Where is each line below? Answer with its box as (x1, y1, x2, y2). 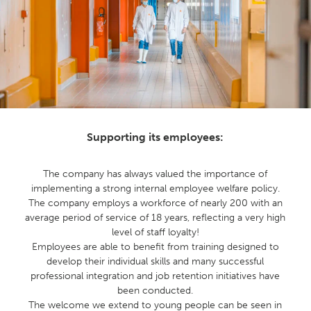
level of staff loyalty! (111, 226, 199, 239)
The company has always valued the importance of (43, 168, 268, 180)
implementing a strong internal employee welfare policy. (31, 183, 280, 195)
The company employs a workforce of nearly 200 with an (28, 197, 283, 210)
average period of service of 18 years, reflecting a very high (25, 212, 286, 224)
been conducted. (117, 285, 194, 297)
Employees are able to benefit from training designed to (31, 241, 279, 253)
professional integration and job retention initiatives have (31, 270, 280, 283)
